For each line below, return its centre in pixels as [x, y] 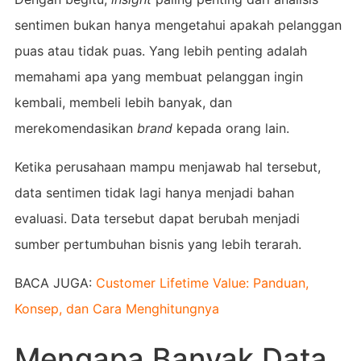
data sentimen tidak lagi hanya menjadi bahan [154, 192]
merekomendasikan [75, 128]
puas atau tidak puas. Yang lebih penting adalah [160, 50]
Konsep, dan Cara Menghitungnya [116, 308]
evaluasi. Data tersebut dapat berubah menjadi [157, 218]
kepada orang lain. [230, 128]
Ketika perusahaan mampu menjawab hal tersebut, [167, 166]
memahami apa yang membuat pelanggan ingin [158, 76]
